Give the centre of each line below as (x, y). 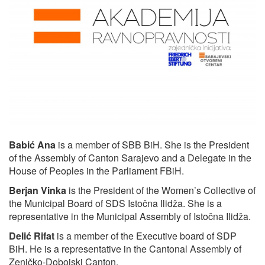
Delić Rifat (32, 236)
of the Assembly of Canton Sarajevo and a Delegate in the (130, 158)
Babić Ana (32, 145)
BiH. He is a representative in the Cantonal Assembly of (125, 249)
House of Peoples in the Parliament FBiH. (96, 171)
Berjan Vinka (38, 190)
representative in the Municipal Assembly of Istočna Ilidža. (130, 216)
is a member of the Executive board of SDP (146, 236)
